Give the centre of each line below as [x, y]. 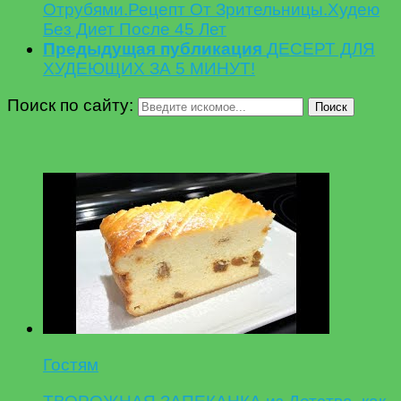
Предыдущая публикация [153, 48]
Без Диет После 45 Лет [135, 29]
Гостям [71, 365]
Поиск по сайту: [70, 105]
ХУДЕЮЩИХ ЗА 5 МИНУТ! [149, 68]
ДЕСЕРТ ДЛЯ [321, 48]
